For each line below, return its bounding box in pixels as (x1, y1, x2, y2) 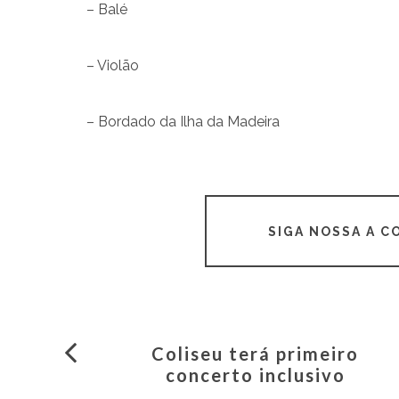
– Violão (86, 56, 139, 74)
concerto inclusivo (165, 364, 346, 387)
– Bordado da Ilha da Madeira (86, 112, 280, 130)
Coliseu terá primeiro (151, 343, 359, 365)
